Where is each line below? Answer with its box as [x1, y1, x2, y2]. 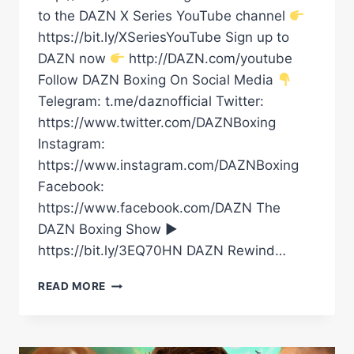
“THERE [105, 276, 149, 289]
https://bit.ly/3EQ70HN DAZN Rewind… [38, 243, 286, 259]
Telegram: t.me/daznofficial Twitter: [38, 93, 264, 110]
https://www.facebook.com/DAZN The [38, 200, 281, 217]
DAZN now [38, 51, 110, 67]
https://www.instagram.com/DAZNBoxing [38, 157, 299, 174]
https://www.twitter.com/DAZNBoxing [38, 115, 276, 131]
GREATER [105, 326, 158, 339]
